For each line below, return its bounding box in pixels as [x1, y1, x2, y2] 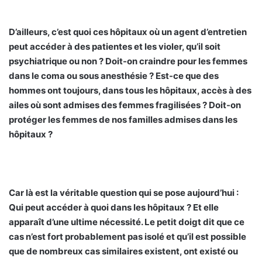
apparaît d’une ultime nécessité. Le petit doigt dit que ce [9, 216, 244, 228]
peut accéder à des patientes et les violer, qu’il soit [9, 41, 220, 53]
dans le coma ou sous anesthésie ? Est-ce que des [9, 70, 219, 82]
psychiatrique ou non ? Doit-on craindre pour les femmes [9, 56, 247, 67]
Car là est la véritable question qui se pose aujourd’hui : [9, 187, 239, 199]
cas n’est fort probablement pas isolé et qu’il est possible [9, 231, 246, 243]
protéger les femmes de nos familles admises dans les [9, 114, 237, 126]
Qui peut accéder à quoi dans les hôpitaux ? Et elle [9, 202, 219, 213]
